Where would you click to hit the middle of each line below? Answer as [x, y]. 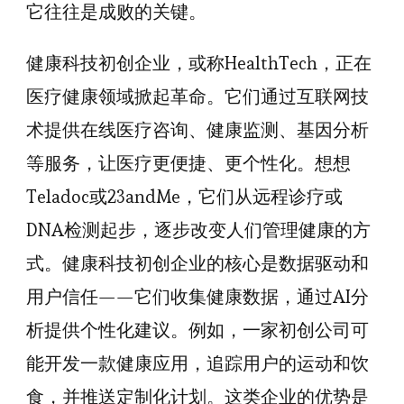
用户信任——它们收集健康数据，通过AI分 [197, 297]
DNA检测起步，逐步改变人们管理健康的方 [198, 230]
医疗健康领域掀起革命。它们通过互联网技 [197, 96]
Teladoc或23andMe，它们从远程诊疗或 [184, 197]
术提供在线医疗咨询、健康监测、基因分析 [197, 130]
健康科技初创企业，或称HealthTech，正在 [199, 63]
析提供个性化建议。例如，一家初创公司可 [197, 330]
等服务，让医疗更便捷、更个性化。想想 [188, 163]
